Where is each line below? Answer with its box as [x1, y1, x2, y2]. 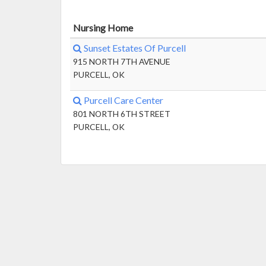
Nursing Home [73, 22, 133, 33]
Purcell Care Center [82, 94, 163, 106]
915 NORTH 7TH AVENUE [73, 56, 170, 66]
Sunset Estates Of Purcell [82, 42, 186, 53]
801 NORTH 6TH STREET [73, 109, 170, 119]
